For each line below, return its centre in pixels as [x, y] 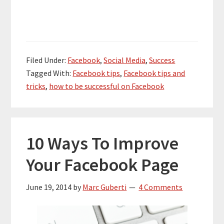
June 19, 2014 [49, 187]
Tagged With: [49, 73]
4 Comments [161, 187]
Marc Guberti [105, 187]
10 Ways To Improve [102, 143]
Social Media [125, 60]
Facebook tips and [154, 73]
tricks [36, 86]
